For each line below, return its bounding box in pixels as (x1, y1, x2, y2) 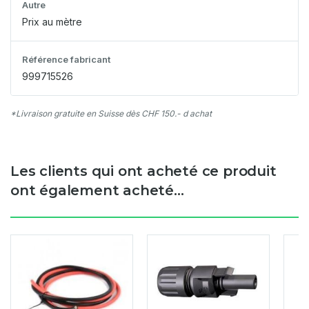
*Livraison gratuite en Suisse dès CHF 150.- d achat (10, 108, 212, 119)
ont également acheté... (10, 182, 184, 199)
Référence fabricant (22, 54, 110, 65)
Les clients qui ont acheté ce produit (10, 163, 277, 179)
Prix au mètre (22, 16, 82, 28)
